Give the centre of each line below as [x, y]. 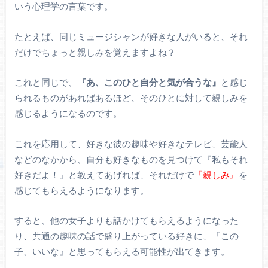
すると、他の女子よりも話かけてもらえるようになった [126, 220]
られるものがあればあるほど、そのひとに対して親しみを [131, 98]
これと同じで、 [45, 82]
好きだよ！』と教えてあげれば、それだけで [104, 174]
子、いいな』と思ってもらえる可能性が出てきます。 [122, 252]
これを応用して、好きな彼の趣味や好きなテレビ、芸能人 [131, 143]
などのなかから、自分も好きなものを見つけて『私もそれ [131, 159]
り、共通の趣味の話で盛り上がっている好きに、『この [126, 236]
